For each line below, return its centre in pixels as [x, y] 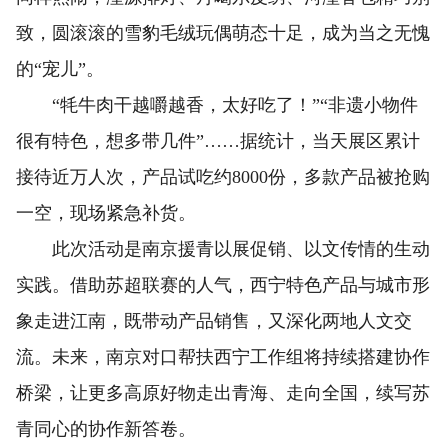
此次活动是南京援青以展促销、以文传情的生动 [223, 249]
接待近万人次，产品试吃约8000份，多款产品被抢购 [223, 177]
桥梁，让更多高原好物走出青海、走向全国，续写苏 [223, 393]
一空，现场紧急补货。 [106, 213]
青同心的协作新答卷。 [106, 429]
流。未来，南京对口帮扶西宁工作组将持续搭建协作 [223, 357]
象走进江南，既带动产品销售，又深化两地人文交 [214, 321]
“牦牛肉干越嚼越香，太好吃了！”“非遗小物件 [217, 105]
